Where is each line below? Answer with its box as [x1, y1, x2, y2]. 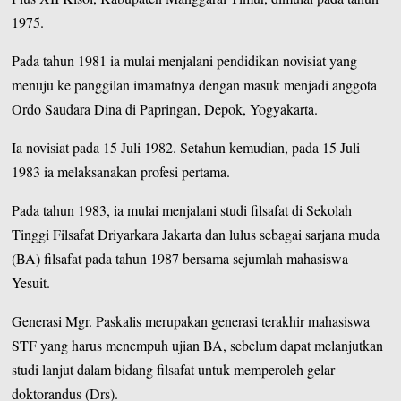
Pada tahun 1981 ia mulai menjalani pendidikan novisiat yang [12, 50, 358, 70]
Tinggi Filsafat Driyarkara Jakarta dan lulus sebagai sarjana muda [12, 224, 380, 243]
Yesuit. [12, 272, 51, 292]
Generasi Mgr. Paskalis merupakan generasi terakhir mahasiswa [12, 311, 371, 330]
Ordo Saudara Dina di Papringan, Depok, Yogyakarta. [12, 98, 319, 118]
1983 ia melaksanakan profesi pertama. [12, 161, 231, 181]
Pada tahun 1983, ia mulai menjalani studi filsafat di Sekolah [12, 200, 353, 219]
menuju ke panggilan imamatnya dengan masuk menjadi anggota [12, 74, 378, 94]
